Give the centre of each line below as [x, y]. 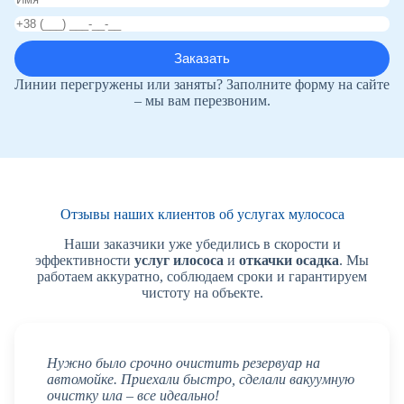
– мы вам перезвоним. [202, 100]
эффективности [85, 260]
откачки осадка [289, 260]
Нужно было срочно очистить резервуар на [184, 363]
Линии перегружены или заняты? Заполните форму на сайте [202, 84]
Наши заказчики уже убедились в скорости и [202, 243]
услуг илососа [179, 260]
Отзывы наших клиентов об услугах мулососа [202, 214]
